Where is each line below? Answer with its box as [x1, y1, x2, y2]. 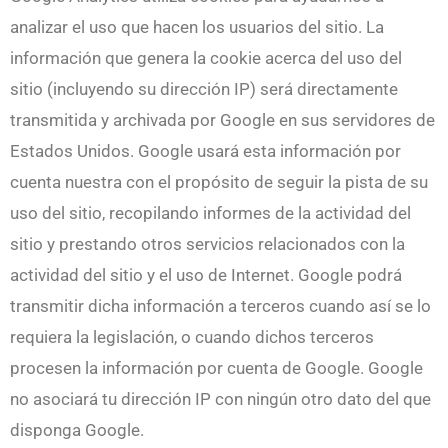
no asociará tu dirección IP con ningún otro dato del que [10, 388, 431, 409]
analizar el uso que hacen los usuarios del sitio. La [10, 16, 384, 37]
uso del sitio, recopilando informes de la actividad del [10, 202, 411, 223]
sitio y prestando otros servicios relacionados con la [10, 233, 405, 254]
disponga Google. [10, 419, 144, 440]
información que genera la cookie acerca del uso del [10, 47, 402, 68]
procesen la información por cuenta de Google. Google [10, 357, 423, 378]
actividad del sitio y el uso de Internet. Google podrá [10, 264, 402, 285]
